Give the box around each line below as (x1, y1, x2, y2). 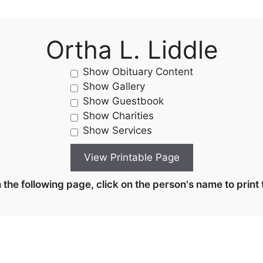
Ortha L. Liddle (45, 35, 218, 65)
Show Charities (82, 110, 154, 122)
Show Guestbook (82, 95, 164, 107)
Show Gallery (82, 80, 145, 92)
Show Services (82, 124, 152, 136)
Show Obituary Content (82, 66, 193, 77)
